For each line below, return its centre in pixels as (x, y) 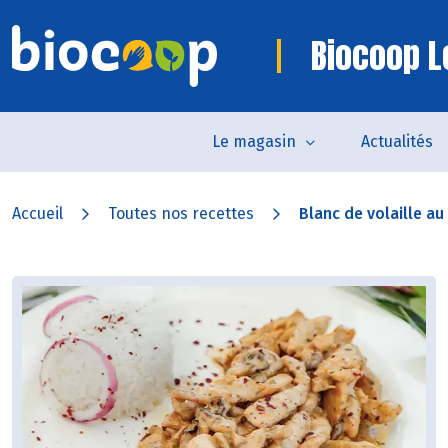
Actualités (396, 141)
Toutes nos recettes (181, 213)
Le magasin (253, 141)
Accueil (37, 213)
